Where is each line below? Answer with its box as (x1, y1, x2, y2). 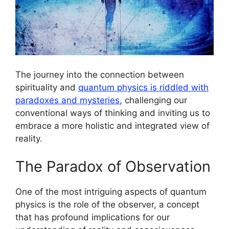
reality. (15, 133, 42, 144)
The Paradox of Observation (15, 157, 211, 176)
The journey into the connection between (15, 69, 184, 80)
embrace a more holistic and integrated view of (15, 120, 210, 131)
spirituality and (15, 82, 78, 93)
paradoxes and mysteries (15, 95, 120, 105)
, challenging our (120, 95, 187, 105)
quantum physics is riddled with (78, 82, 209, 93)
